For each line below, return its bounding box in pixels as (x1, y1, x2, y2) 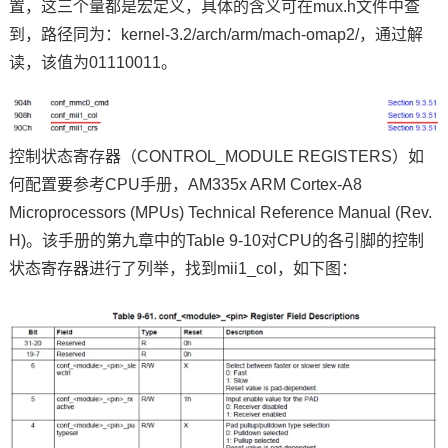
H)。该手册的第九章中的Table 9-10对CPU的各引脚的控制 (8, 232, 424, 250)
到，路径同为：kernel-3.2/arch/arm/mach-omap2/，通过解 (8, 26, 423, 44)
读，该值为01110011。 (8, 54, 177, 72)
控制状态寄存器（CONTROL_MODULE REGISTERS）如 (8, 148, 424, 166)
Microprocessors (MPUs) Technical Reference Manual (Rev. (8, 204, 432, 222)
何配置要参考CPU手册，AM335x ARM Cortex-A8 (8, 176, 362, 194)
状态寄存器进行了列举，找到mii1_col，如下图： (8, 260, 357, 278)
